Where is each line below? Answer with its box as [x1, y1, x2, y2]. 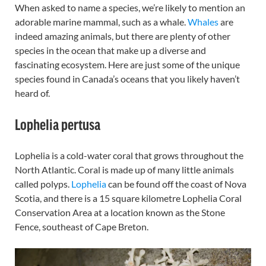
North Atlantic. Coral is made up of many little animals [15, 164, 234, 175]
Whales [188, 16, 218, 27]
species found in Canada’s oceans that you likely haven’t [15, 73, 240, 84]
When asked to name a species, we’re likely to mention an [15, 2, 245, 13]
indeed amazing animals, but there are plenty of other [15, 30, 230, 42]
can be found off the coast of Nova [106, 178, 246, 189]
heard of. [15, 87, 50, 99]
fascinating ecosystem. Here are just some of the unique [15, 59, 240, 70]
